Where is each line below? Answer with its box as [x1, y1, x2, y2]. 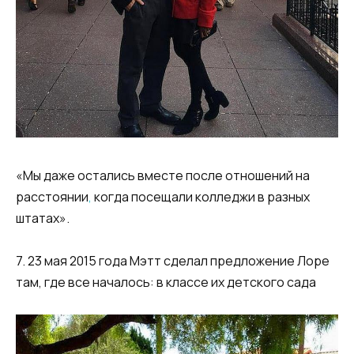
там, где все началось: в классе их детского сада [16, 273, 316, 292]
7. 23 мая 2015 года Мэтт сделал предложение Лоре [16, 252, 330, 270]
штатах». [16, 209, 70, 228]
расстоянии [16, 188, 88, 206]
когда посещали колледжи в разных [92, 188, 310, 206]
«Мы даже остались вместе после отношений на [16, 167, 310, 185]
